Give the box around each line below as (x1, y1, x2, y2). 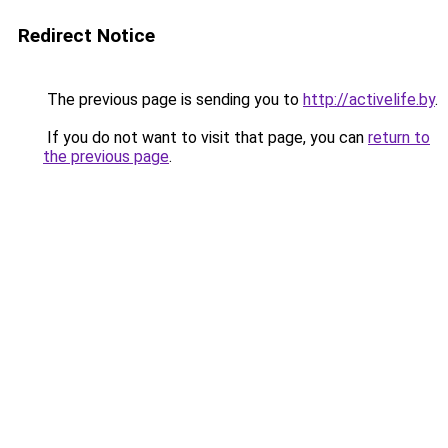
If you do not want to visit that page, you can (43, 128, 368, 147)
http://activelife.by (303, 90, 435, 109)
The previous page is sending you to (43, 90, 303, 109)
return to (368, 128, 430, 147)
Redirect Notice (18, 24, 155, 47)
